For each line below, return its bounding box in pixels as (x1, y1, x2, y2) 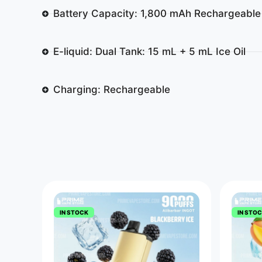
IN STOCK (60, 208, 88, 216)
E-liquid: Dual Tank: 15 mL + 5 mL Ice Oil (53, 45, 246, 57)
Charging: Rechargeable (53, 83, 170, 95)
